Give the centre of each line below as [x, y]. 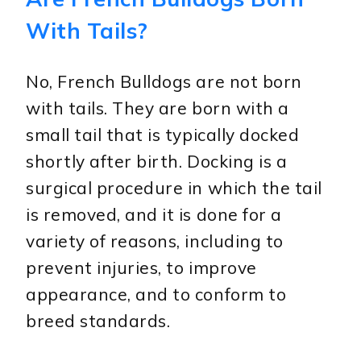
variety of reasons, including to [155, 241]
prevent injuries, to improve [141, 268]
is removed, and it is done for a [154, 215]
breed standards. [98, 321]
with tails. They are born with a [158, 108]
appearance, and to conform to [156, 295]
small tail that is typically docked [163, 135]
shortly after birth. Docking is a [157, 162]
